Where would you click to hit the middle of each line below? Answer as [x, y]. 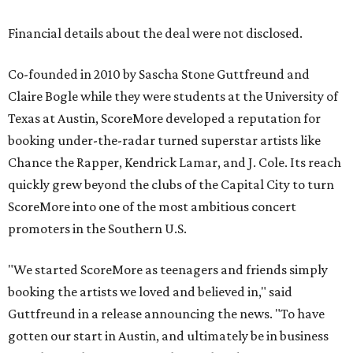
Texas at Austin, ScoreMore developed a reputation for [164, 118]
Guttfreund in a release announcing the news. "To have [166, 314]
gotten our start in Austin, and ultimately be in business [168, 336]
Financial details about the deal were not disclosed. [155, 33]
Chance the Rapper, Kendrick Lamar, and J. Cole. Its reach [175, 162]
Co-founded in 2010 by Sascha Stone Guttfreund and [159, 74]
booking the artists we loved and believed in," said [150, 292]
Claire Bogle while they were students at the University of [173, 96]
